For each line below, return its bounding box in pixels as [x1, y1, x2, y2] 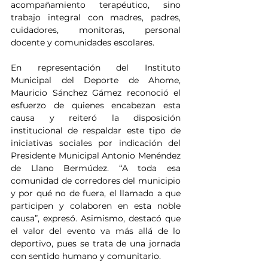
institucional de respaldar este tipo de [11, 125, 181, 136]
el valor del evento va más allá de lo [11, 226, 181, 237]
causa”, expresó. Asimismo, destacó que [11, 213, 181, 224]
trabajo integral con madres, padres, [11, 12, 181, 23]
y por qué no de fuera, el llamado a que [11, 188, 181, 199]
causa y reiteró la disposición [11, 112, 181, 124]
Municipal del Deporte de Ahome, [11, 75, 181, 86]
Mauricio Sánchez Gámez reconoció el [11, 87, 181, 99]
